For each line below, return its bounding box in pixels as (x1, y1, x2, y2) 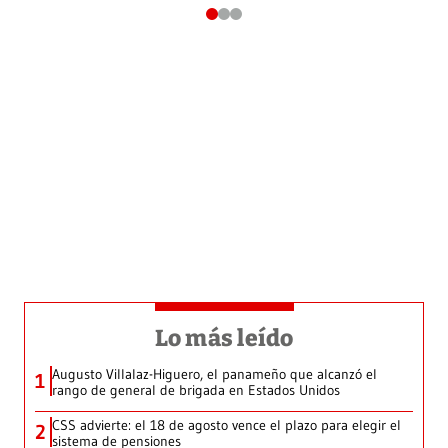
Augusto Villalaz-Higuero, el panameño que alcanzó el (52, 364, 377, 383)
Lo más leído (154, 323, 294, 352)
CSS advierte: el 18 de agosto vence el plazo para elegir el (52, 415, 401, 434)
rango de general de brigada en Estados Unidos (52, 380, 340, 399)
